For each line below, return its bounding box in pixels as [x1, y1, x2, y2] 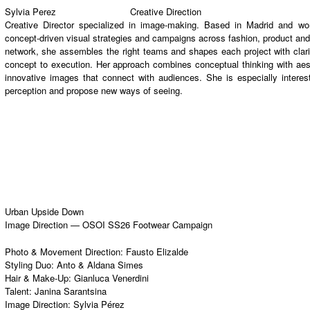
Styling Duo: [4, 258, 57, 272]
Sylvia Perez [4, 4, 56, 18]
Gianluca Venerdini [73, 271, 149, 285]
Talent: [4, 284, 35, 298]
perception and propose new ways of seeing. [4, 83, 183, 97]
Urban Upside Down [4, 205, 84, 219]
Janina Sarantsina [34, 284, 107, 298]
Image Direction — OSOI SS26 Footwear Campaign [4, 218, 212, 232]
